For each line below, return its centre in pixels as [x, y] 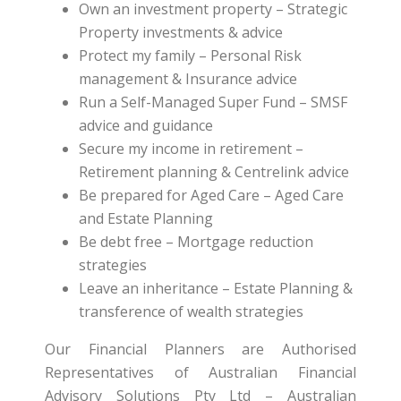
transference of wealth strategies [191, 311]
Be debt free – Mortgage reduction [196, 242]
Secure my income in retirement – [191, 149]
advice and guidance [145, 125]
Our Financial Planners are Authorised [200, 349]
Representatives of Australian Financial [200, 372]
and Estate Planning [145, 218]
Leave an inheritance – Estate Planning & [215, 288]
